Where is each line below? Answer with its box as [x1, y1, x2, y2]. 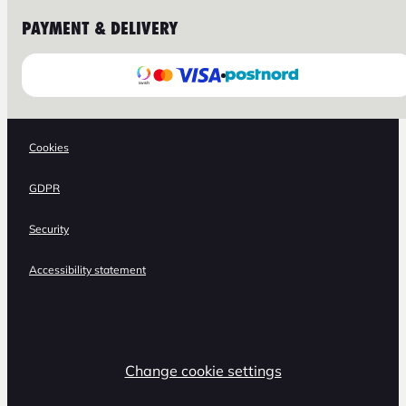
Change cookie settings [124, 362, 282, 380]
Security [29, 222, 69, 236]
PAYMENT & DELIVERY [22, 18, 178, 39]
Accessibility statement [29, 263, 146, 276]
